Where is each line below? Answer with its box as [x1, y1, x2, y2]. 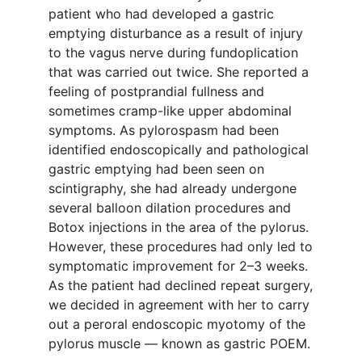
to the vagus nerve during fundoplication [48, 44, 298, 61]
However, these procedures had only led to [48, 238, 313, 255]
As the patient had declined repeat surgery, [48, 277, 313, 293]
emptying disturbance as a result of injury [48, 25, 303, 41]
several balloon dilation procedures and [48, 200, 291, 216]
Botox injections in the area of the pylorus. [48, 219, 309, 235]
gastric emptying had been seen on [48, 161, 264, 177]
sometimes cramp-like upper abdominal [48, 103, 292, 119]
